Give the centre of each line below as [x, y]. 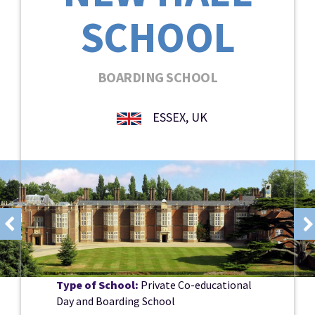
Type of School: [97, 284]
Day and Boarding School [116, 301]
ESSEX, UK [178, 117]
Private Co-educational [195, 284]
